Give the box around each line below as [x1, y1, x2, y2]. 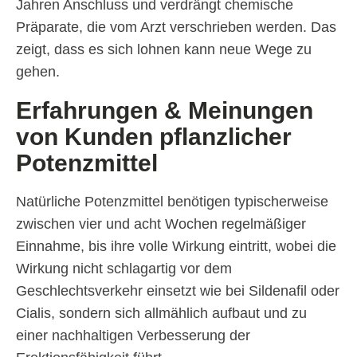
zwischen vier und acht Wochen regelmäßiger [16, 216, 306, 233]
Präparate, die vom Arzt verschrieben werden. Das [16, 19, 336, 36]
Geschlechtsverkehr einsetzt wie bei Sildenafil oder [16, 283, 339, 300]
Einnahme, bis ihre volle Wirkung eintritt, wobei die [16, 238, 336, 255]
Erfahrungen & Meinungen [16, 97, 313, 124]
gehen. [16, 64, 60, 80]
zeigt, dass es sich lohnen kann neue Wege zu [16, 41, 312, 58]
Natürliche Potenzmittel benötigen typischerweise [16, 194, 328, 210]
